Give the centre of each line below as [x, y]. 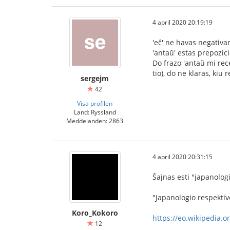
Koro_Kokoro [95, 213]
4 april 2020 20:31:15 [183, 157]
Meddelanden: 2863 [95, 121]
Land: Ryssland [95, 112]
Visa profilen [95, 103]
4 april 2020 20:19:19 [183, 22]
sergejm [95, 79]
